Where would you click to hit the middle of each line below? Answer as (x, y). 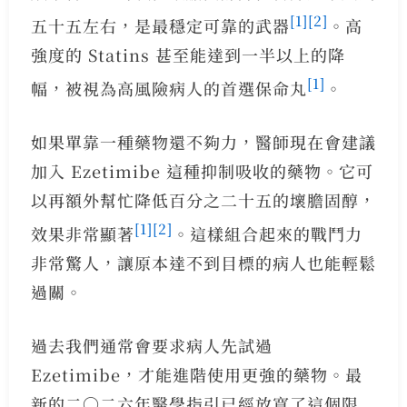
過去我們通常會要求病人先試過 (151, 345)
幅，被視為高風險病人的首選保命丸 (169, 88)
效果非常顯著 (82, 233)
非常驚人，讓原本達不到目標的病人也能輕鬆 (203, 262)
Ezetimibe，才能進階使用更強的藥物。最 (196, 374)
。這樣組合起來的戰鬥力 (267, 233)
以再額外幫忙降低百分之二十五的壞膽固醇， (203, 199)
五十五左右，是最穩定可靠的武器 (160, 25)
